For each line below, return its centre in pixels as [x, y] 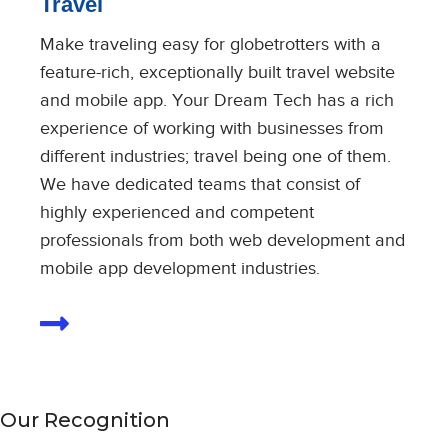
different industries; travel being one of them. [215, 156]
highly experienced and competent [177, 212]
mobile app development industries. [180, 268]
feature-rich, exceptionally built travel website [217, 72]
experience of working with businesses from [212, 128]
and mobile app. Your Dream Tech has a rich [217, 100]
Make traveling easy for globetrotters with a [210, 44]
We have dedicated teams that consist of [200, 184]
